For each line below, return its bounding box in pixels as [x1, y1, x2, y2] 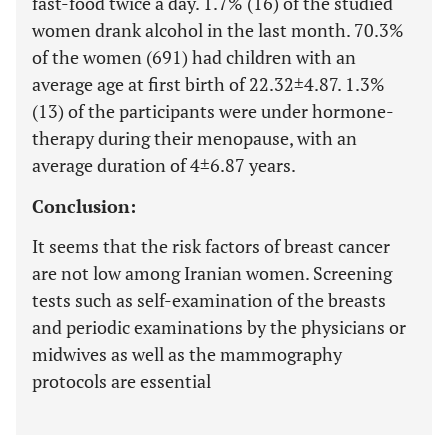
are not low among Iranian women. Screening [32, 261, 392, 285]
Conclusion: [32, 194, 136, 218]
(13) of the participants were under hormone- [32, 99, 394, 123]
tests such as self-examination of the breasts [32, 288, 386, 312]
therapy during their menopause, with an [32, 126, 357, 150]
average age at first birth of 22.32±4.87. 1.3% [32, 72, 385, 96]
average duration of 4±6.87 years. [32, 153, 296, 177]
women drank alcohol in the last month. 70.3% [32, 18, 404, 42]
